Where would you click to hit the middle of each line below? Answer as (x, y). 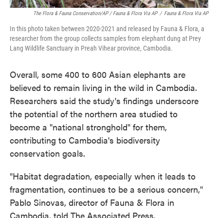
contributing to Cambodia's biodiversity (85, 140)
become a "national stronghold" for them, (88, 127)
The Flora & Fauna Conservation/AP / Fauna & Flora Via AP (95, 13)
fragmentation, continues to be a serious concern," (106, 189)
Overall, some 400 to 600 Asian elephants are (98, 74)
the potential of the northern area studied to (94, 114)
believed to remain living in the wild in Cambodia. (103, 87)
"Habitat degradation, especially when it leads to (103, 176)
